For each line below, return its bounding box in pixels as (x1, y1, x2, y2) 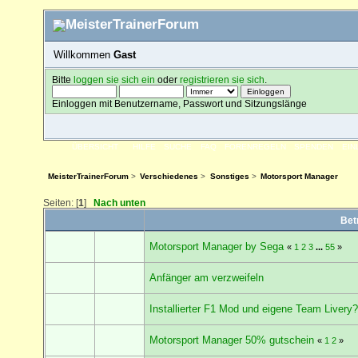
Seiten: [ (42, 197, 78, 208)
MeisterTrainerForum (48, 172, 129, 181)
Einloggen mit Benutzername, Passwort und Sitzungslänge (51, 97, 307, 109)
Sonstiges (209, 172, 249, 181)
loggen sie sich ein (73, 74, 155, 85)
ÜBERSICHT (71, 141, 118, 151)
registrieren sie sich (179, 74, 265, 85)
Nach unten (93, 197, 145, 208)
